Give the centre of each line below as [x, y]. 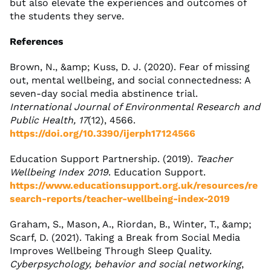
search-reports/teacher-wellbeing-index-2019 [120, 198]
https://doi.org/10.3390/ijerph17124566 [103, 133]
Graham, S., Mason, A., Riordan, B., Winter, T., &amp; [131, 224]
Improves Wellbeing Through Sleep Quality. [111, 250]
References [37, 41]
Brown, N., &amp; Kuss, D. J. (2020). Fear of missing [130, 67]
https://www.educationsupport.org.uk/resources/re [134, 185]
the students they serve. [67, 16]
